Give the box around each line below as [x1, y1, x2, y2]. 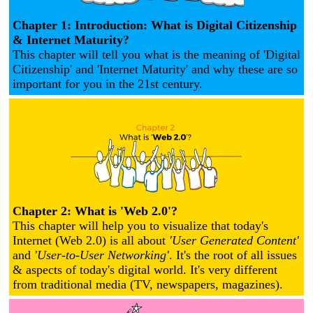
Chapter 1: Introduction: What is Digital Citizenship [13, 17, 297, 32]
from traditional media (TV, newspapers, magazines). [13, 277, 283, 291]
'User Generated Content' [169, 233, 299, 247]
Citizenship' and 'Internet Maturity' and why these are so [13, 61, 298, 76]
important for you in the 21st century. [13, 76, 203, 91]
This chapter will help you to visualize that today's [13, 218, 268, 233]
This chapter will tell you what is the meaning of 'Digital [13, 47, 300, 61]
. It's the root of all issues [169, 247, 297, 262]
